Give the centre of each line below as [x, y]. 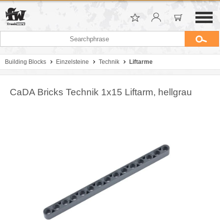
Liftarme [141, 62]
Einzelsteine [72, 62]
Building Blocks [26, 62]
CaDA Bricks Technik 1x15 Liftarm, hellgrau [101, 92]
